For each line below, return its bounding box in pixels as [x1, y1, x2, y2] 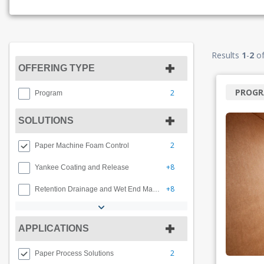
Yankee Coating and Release [35, 163, 129, 171]
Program [35, 89, 62, 97]
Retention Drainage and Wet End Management [153, 185, 160, 193]
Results [212, 49, 242, 61]
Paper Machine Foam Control [35, 141, 129, 150]
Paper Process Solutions [35, 249, 114, 258]
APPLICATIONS [18, 223, 89, 233]
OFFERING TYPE [18, 63, 95, 73]
